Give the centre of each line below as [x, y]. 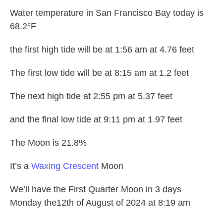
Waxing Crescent [65, 166]
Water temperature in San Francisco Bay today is [107, 13]
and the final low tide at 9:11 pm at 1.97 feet [96, 120]
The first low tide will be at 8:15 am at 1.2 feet [99, 73]
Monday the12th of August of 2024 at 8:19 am [100, 203]
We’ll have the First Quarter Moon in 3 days [96, 190]
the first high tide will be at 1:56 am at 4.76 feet [102, 50]
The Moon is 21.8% [48, 143]
